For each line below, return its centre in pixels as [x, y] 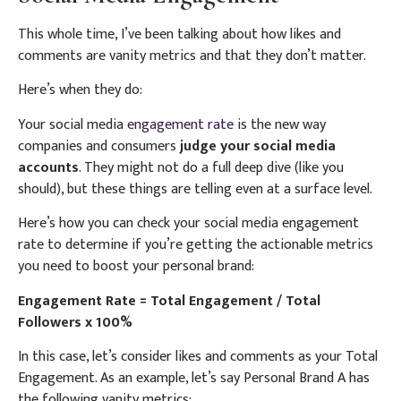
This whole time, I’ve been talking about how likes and [179, 34]
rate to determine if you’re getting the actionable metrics [196, 245]
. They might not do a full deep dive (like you [211, 167]
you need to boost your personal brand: [136, 267]
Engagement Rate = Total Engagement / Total [169, 301]
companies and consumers [97, 146]
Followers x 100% [75, 322]
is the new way [280, 124]
